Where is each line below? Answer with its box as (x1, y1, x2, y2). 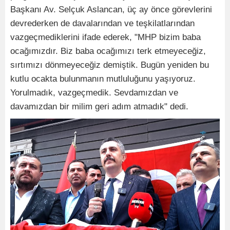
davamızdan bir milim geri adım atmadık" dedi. (10, 101, 188, 111)
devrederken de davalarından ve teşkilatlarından (10, 18, 195, 28)
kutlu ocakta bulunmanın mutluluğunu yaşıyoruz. (10, 73, 196, 84)
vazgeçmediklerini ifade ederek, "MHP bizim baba (10, 32, 201, 42)
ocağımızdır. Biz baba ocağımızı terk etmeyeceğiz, (10, 46, 206, 56)
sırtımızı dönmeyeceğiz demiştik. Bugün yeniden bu (10, 60, 209, 70)
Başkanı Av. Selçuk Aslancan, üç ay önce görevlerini (10, 4, 212, 14)
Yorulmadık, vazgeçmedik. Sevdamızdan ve (10, 87, 178, 98)
